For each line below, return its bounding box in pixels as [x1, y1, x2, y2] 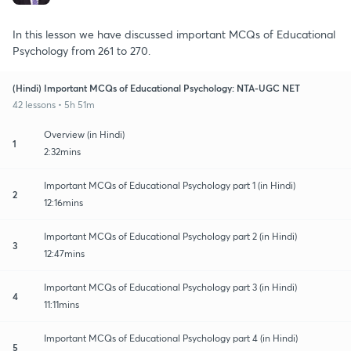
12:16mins [44, 196, 83, 208]
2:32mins [44, 145, 81, 157]
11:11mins [44, 298, 79, 310]
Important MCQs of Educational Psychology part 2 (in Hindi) [44, 230, 297, 242]
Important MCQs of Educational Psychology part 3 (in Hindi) [44, 280, 297, 293]
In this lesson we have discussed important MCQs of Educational [13, 26, 335, 42]
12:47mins [44, 247, 85, 259]
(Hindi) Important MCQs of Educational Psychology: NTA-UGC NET [13, 81, 300, 94]
